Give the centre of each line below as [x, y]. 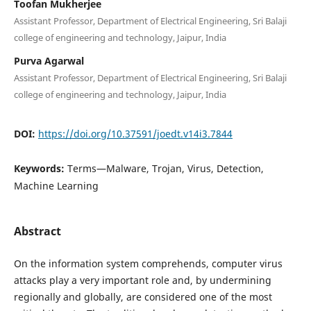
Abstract [37, 231]
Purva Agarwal [49, 60]
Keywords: [40, 168]
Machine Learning [56, 185]
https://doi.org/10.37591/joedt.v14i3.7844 [135, 133]
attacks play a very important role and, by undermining [142, 280]
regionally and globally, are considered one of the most [143, 296]
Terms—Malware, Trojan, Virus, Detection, [165, 168]
